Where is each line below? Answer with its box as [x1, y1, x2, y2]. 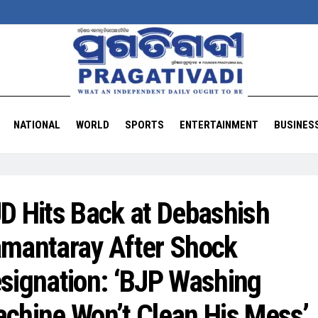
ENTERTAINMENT [179, 119, 258, 131]
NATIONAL [13, 119, 60, 131]
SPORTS [124, 119, 164, 131]
